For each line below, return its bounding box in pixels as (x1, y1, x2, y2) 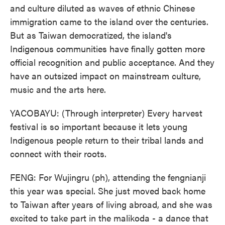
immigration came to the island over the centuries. (10, 15, 208, 28)
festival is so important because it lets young (10, 120, 187, 133)
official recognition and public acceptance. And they (10, 56, 214, 68)
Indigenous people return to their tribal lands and (10, 134, 203, 146)
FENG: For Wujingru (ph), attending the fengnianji (10, 171, 206, 183)
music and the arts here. (10, 83, 106, 95)
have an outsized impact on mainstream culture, (10, 69, 201, 82)
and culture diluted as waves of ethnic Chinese (10, 2, 195, 14)
